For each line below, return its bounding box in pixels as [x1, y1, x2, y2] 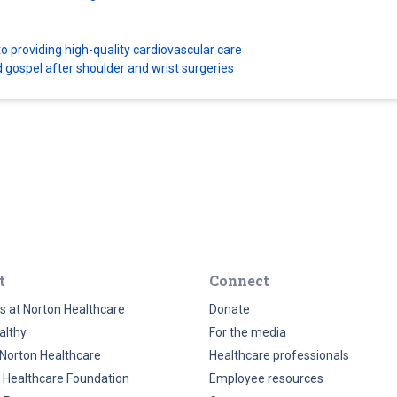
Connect [209, 271, 269, 290]
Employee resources [209, 371, 323, 385]
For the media [209, 325, 286, 339]
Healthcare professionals [209, 348, 349, 362]
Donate [209, 302, 250, 316]
